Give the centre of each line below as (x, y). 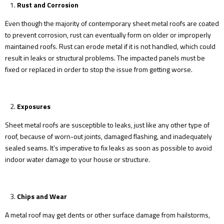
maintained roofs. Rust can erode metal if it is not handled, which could (110, 46)
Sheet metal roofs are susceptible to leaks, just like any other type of (107, 125)
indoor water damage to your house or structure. (77, 159)
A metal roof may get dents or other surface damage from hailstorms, (107, 215)
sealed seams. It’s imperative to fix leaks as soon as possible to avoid (108, 148)
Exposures (33, 106)
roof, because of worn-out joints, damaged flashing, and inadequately (108, 136)
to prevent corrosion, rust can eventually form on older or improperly (108, 35)
